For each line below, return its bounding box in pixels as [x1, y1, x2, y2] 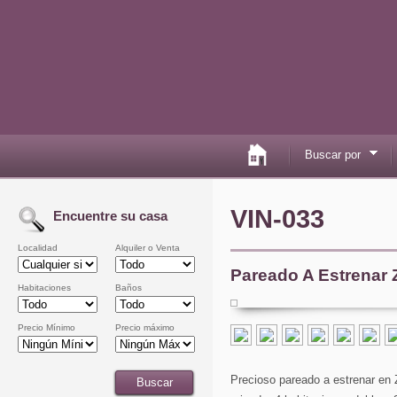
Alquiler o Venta [115, 243, 180, 253]
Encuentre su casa [53, 208, 167, 223]
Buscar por [304, 147, 361, 161]
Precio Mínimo [18, 323, 75, 332]
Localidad [18, 243, 58, 253]
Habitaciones [18, 283, 71, 292]
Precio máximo [115, 323, 175, 332]
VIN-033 [230, 205, 324, 233]
